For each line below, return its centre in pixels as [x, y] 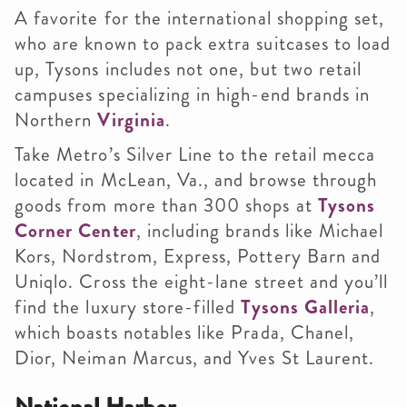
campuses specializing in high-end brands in [193, 94]
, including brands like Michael [260, 230]
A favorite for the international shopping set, [200, 18]
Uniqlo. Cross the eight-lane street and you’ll [202, 281]
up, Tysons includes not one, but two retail [189, 69]
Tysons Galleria [306, 307]
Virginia [131, 119]
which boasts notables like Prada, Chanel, [185, 332]
